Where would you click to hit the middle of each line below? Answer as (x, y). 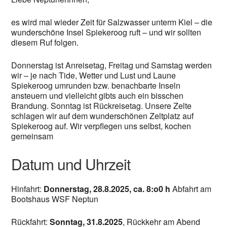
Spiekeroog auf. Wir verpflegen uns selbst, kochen (101, 126)
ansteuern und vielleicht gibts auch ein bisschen (98, 96)
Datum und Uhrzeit (71, 164)
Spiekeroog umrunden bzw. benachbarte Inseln (96, 86)
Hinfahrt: (28, 189)
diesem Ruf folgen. (45, 43)
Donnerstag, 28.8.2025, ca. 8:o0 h (107, 189)
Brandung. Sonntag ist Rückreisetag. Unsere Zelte (102, 106)
